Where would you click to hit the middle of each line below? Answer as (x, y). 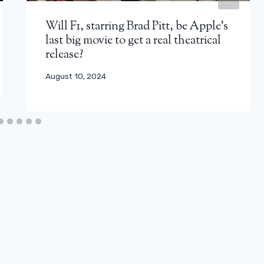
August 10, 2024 (76, 76)
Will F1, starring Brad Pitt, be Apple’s (137, 27)
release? (65, 55)
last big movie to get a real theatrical (133, 41)
